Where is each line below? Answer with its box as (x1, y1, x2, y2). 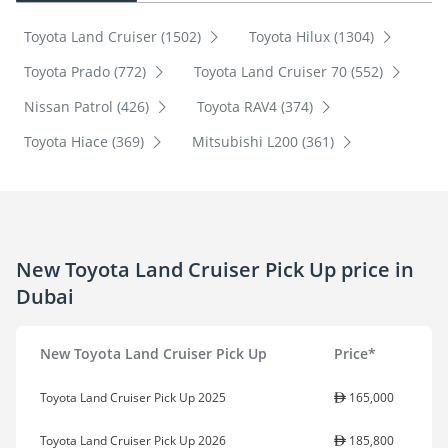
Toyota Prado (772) (24, 62, 150, 82)
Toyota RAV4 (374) (196, 97, 317, 117)
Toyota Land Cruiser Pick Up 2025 (40, 389, 226, 407)
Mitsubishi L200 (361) (191, 132, 338, 152)
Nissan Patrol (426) (24, 97, 153, 117)
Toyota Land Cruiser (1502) (24, 27, 205, 47)
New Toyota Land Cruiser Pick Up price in (16, 255, 414, 283)
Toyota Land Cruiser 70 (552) (193, 62, 387, 82)
